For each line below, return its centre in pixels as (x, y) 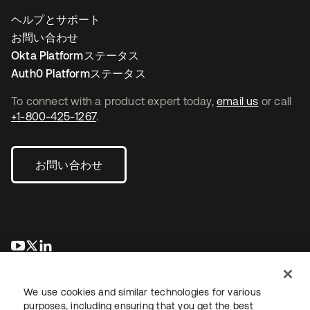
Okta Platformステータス (75, 55)
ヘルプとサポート (56, 19)
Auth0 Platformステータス (79, 73)
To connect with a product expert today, (114, 101)
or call (275, 101)
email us (238, 101)
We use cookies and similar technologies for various (142, 292)
